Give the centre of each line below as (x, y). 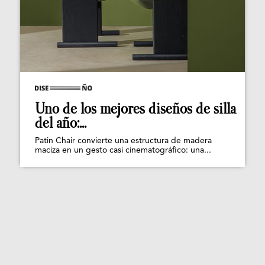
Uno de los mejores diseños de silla (135, 109)
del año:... (61, 123)
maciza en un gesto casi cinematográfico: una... (123, 151)
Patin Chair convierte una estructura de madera (123, 141)
